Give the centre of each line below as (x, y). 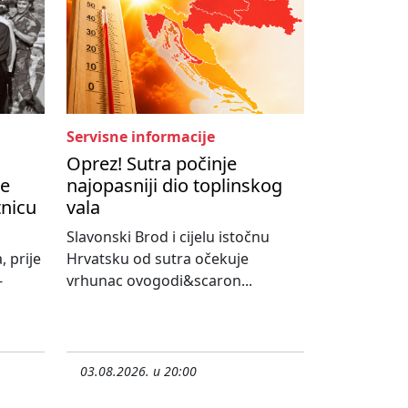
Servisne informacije (141, 137)
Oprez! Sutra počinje (152, 164)
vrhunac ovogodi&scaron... (159, 281)
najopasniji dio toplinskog (174, 186)
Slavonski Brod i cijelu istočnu (168, 237)
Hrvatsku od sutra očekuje (158, 259)
